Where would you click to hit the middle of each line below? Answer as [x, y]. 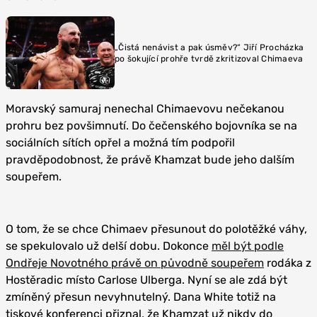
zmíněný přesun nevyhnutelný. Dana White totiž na [141, 297]
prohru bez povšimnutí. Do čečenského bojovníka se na [151, 126]
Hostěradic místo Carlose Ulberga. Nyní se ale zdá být [146, 280]
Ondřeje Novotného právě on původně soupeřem [135, 263]
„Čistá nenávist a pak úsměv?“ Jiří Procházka [209, 47]
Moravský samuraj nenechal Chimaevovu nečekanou [145, 109]
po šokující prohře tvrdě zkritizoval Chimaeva [209, 58]
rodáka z [288, 263]
